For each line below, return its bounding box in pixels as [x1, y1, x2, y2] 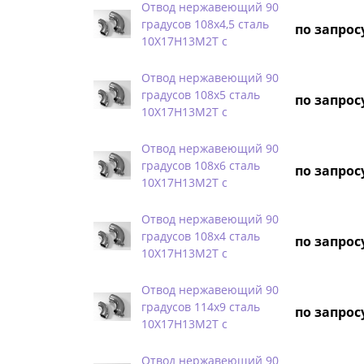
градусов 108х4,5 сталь [141, 15, 269, 32]
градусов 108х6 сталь [141, 157, 260, 173]
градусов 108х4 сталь [141, 227, 260, 244]
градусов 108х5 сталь [141, 86, 260, 102]
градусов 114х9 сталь [141, 298, 260, 314]
